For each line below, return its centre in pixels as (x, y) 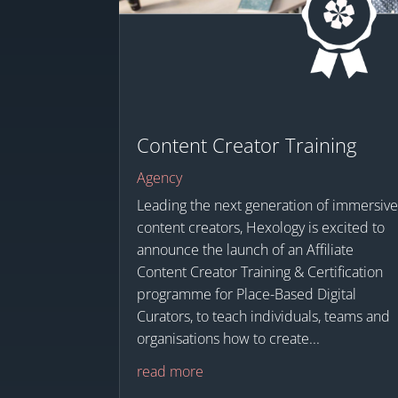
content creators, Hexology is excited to (261, 227)
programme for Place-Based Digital (247, 294)
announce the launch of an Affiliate (246, 249)
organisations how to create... (229, 338)
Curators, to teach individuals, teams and (264, 316)
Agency (160, 177)
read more (171, 371)
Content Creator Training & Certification (260, 271)
